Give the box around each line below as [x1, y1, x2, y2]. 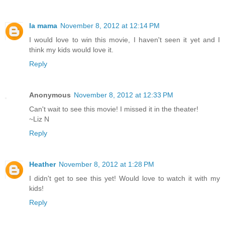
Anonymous [29, 91, 71, 99]
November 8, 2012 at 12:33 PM [74, 91, 173, 99]
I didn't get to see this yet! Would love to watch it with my [29, 174, 220, 183]
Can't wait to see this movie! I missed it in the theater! [29, 105, 198, 114]
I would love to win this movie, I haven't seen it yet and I [29, 36, 220, 44]
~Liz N [29, 115, 49, 124]
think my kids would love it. [29, 46, 114, 54]
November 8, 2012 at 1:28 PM [59, 160, 154, 169]
